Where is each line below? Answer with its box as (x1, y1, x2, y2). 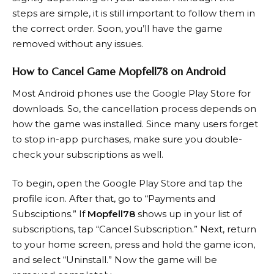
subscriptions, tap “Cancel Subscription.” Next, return (12, 223, 256, 235)
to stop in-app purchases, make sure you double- (12, 133, 242, 145)
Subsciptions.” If (12, 208, 87, 220)
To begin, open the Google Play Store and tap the (12, 177, 243, 190)
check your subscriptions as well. (12, 148, 163, 160)
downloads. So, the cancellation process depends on (12, 102, 256, 114)
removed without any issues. (12, 37, 143, 50)
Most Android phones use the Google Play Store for (12, 87, 251, 99)
